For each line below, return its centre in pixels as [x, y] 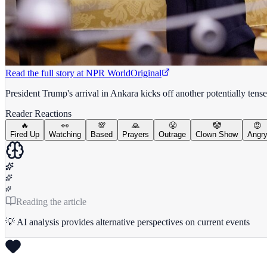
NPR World [108, 73]
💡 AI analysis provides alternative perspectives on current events [128, 222]
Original [146, 73]
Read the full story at [44, 73]
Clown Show [217, 134]
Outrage [172, 134]
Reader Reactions [38, 113]
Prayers [136, 134]
